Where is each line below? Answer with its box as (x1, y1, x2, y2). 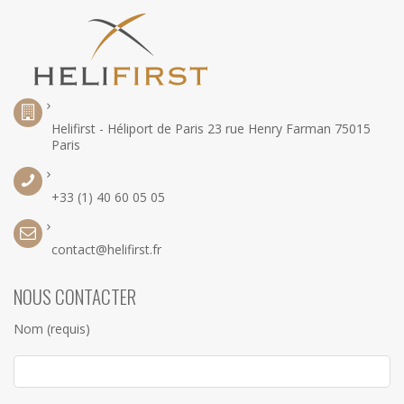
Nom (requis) (14, 319, 90, 337)
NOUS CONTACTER (14, 281, 136, 310)
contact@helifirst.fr (51, 240, 161, 258)
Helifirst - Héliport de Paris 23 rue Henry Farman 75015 (51, 119, 371, 137)
